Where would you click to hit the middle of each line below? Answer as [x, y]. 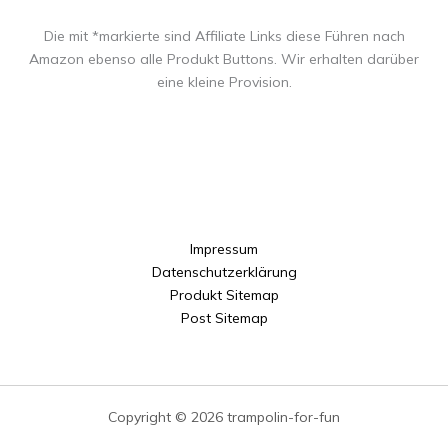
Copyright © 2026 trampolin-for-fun [224, 417]
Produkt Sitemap [224, 295]
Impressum [224, 249]
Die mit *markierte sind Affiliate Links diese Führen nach [224, 35]
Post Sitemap [224, 318]
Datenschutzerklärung [224, 272]
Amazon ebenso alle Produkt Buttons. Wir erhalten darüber [224, 58]
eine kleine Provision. [224, 81]
